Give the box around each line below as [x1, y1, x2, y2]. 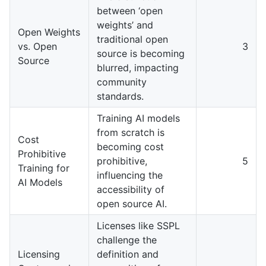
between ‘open [97, 4, 163, 17]
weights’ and [97, 18, 153, 31]
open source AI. [97, 197, 167, 210]
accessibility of [97, 183, 164, 195]
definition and [97, 248, 159, 260]
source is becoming [97, 47, 185, 59]
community [97, 75, 147, 88]
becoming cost [97, 140, 164, 153]
